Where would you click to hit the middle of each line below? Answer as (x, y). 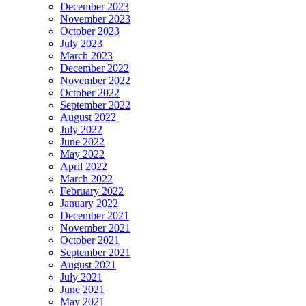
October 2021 (90, 240)
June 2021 (82, 290)
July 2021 (81, 277)
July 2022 (81, 130)
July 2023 (81, 44)
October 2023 (90, 31)
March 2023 (86, 56)
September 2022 (95, 105)
